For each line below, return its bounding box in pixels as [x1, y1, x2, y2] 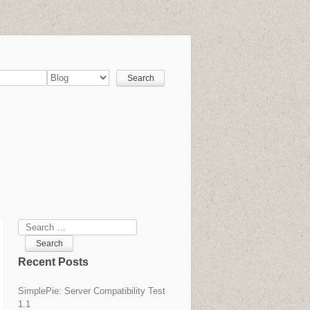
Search [18, 221, 46, 231]
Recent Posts [18, 256, 89, 268]
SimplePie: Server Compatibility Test [18, 286, 165, 296]
